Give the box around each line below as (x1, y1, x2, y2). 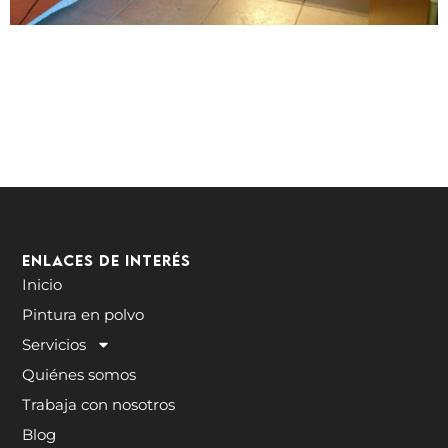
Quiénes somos (22, 364, 137, 384)
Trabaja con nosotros (22, 394, 176, 414)
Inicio (22, 274, 63, 294)
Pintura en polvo (22, 304, 145, 324)
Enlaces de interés (22, 250, 192, 269)
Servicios (22, 334, 87, 354)
